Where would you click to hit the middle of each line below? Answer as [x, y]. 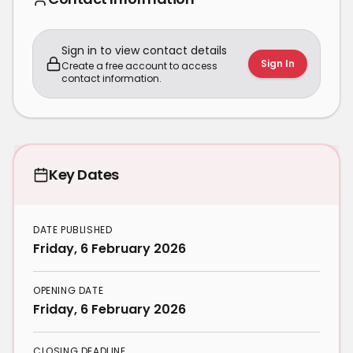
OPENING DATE [69, 290]
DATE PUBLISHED [73, 230]
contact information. [111, 78]
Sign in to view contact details [144, 50]
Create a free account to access [139, 66]
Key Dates [84, 175]
